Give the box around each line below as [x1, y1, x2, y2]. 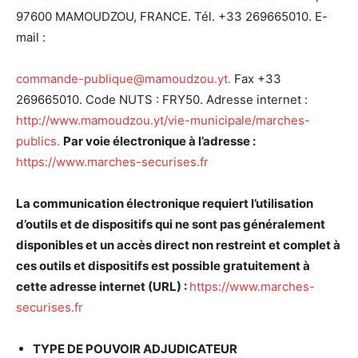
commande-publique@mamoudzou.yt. [16, 71, 231, 86]
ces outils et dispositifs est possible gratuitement [16, 258, 303, 273]
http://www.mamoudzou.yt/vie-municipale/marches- [16, 113, 310, 128]
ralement [272, 217, 325, 232]
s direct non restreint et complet [145, 237, 333, 253]
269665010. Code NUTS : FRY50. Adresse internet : [16, 92, 308, 107]
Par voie [63, 133, 113, 149]
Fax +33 [231, 71, 281, 86]
